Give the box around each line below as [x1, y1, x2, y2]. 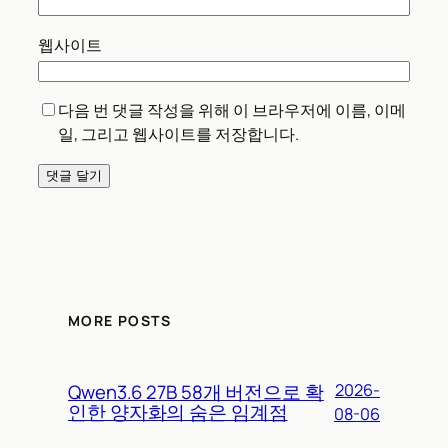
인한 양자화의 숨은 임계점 [68, 399, 288, 426]
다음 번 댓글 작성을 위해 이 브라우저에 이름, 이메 [58, 98, 406, 121]
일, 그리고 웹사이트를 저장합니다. [58, 122, 299, 145]
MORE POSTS [68, 310, 171, 330]
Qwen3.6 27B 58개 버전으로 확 [68, 379, 324, 406]
